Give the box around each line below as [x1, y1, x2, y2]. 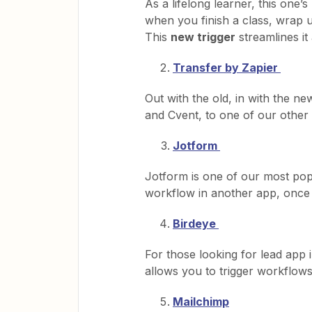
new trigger [171, 29, 235, 44]
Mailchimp [173, 294, 229, 309]
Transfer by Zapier [173, 60, 281, 75]
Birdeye [173, 216, 219, 231]
